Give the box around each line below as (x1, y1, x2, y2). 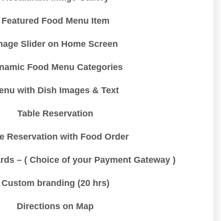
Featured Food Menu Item (1, 16, 110, 26)
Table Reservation (17, 109, 93, 119)
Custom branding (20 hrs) (1, 178, 110, 188)
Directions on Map (17, 201, 94, 212)
